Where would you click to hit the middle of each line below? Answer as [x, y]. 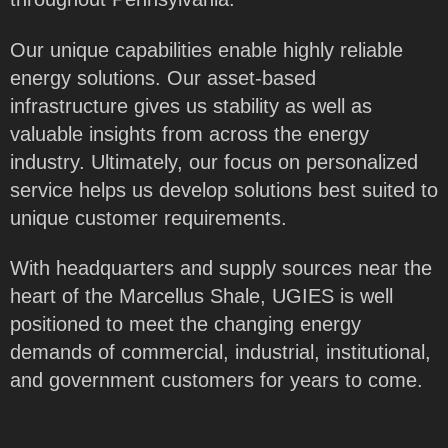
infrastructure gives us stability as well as [191, 105]
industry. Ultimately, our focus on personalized [214, 161]
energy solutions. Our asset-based [163, 77]
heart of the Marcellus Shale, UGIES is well [201, 296]
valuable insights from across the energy [189, 133]
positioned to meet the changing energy [185, 324]
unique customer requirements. [148, 217]
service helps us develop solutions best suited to [224, 189]
